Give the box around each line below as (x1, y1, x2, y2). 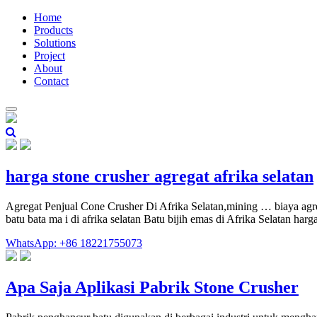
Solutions (34, 37, 76, 49)
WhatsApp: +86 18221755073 (6, 236, 142, 249)
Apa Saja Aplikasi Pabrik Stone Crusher (6, 277, 299, 296)
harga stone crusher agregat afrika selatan (6, 166, 313, 185)
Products (34, 24, 73, 36)
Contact (34, 75, 69, 87)
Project (34, 50, 65, 62)
